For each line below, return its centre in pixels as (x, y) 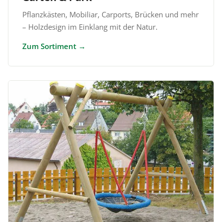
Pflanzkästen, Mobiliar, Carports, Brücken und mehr (111, 15)
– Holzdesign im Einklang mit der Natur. (90, 27)
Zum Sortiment (49, 46)
